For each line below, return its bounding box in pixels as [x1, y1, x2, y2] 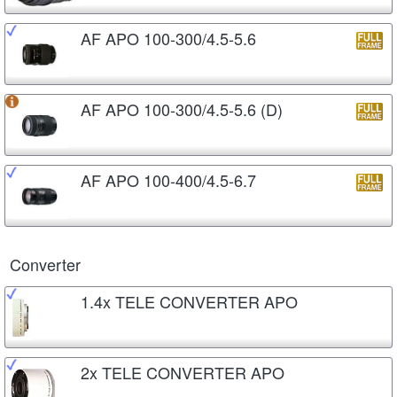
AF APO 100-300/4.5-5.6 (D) [81, 97, 283, 121]
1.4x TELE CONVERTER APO [81, 289, 298, 313]
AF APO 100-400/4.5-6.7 [81, 167, 256, 191]
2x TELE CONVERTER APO [81, 360, 284, 384]
